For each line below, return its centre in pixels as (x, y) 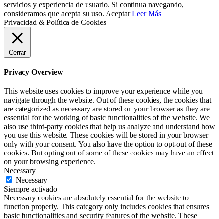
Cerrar (17, 52)
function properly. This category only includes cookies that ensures (107, 207)
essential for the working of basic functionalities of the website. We (107, 118)
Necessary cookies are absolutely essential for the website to (96, 198)
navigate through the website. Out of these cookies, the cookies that (108, 100)
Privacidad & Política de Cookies (55, 22)
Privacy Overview (33, 72)
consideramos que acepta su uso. (55, 13)
